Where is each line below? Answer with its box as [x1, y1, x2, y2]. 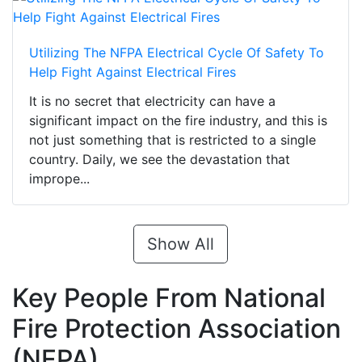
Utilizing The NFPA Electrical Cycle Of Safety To [29, 44, 324, 61]
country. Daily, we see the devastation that [29, 151, 290, 168]
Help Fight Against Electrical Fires [29, 64, 236, 81]
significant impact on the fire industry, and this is [29, 112, 327, 129]
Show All [147, 234, 214, 255]
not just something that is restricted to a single [29, 132, 316, 149]
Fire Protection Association [12, 313, 341, 345]
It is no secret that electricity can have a [29, 93, 276, 110]
